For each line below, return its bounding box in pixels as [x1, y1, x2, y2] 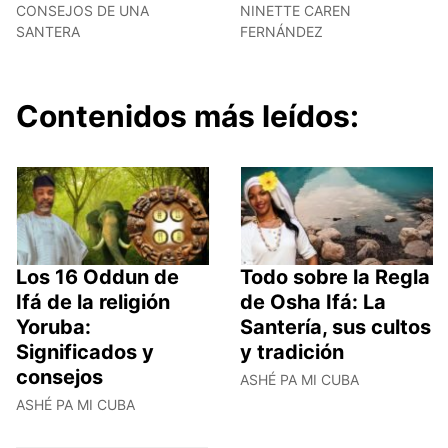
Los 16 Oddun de [16, 265, 179, 290]
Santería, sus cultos [240, 315, 431, 340]
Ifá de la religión [16, 290, 170, 315]
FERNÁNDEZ [240, 22, 323, 40]
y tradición [240, 340, 344, 365]
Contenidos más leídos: [16, 97, 359, 134]
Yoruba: [16, 315, 91, 340]
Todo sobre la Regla [240, 265, 430, 290]
